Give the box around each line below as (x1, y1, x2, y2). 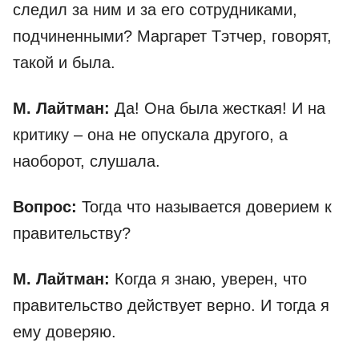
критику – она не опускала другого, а (13, 126, 288, 144)
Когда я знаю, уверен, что (115, 270, 307, 288)
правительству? (13, 224, 131, 243)
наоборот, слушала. (13, 152, 160, 171)
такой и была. (13, 54, 115, 72)
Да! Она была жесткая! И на (115, 99, 325, 118)
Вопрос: (13, 198, 82, 216)
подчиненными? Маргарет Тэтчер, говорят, (13, 27, 332, 46)
